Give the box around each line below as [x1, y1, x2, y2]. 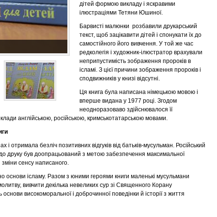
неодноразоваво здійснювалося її [79, 106, 172, 113]
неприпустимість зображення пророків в [79, 58, 191, 64]
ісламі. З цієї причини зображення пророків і [79, 66, 201, 73]
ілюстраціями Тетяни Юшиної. [79, 9, 163, 16]
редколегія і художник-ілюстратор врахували [79, 49, 202, 56]
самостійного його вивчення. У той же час [79, 40, 193, 47]
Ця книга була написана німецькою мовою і [79, 89, 198, 95]
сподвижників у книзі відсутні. [79, 75, 160, 82]
